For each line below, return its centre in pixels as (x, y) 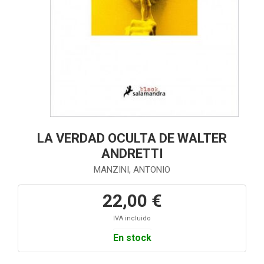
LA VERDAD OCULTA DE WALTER (132, 138)
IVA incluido (132, 219)
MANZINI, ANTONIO (132, 170)
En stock (132, 238)
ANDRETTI (132, 154)
